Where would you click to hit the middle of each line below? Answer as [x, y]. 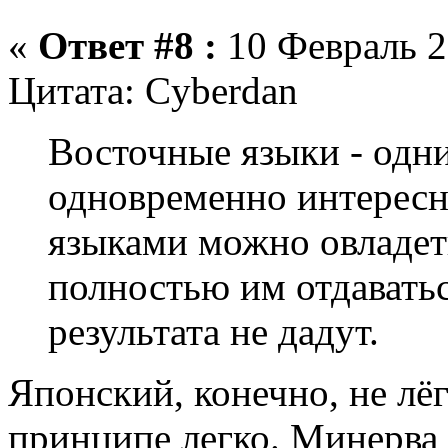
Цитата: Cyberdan [153, 90]
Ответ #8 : [127, 45]
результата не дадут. [213, 331]
